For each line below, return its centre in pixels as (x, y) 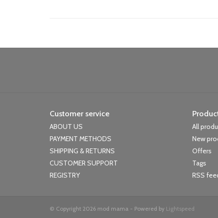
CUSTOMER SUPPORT (84, 163)
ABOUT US (66, 127)
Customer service (80, 114)
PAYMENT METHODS (81, 139)
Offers (202, 151)
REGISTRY (65, 175)
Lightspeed (180, 209)
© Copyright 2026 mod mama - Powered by (108, 209)
